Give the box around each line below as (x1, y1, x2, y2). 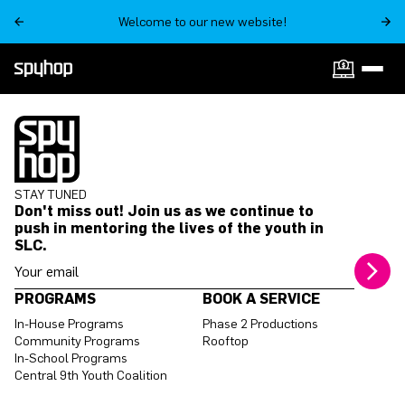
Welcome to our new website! (118, 13, 287, 30)
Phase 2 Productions (202, 315, 318, 332)
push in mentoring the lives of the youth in (14, 217, 324, 238)
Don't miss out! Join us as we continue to (14, 200, 314, 221)
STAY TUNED (14, 185, 87, 202)
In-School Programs (14, 349, 127, 366)
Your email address (14, 250, 130, 271)
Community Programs (14, 332, 140, 349)
